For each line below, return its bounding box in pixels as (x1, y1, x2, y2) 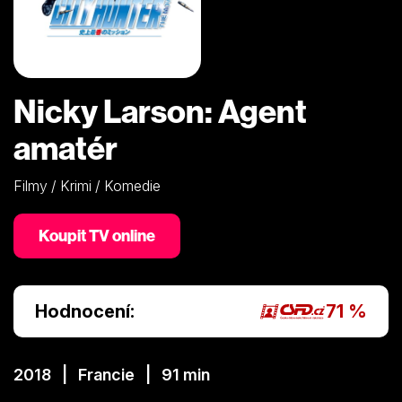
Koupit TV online (39, 224, 155, 246)
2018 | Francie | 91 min (13, 364, 210, 384)
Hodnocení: (35, 300, 135, 322)
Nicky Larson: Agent (13, 90, 307, 131)
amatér (13, 127, 118, 168)
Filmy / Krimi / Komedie (13, 176, 161, 195)
